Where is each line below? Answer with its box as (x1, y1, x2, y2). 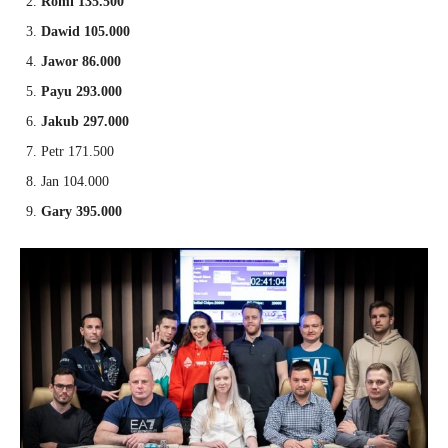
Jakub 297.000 (41, 113, 129, 129)
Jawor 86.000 (41, 53, 121, 69)
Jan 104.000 (41, 173, 109, 189)
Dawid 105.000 (41, 23, 130, 39)
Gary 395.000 (41, 203, 122, 219)
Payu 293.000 (41, 83, 122, 99)
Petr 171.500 (41, 143, 114, 159)
